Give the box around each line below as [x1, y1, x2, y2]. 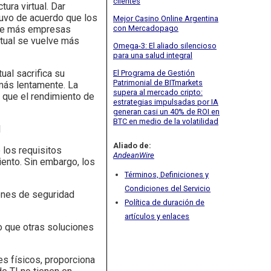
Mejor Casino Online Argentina [113, 13, 218, 23]
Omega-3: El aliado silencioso [113, 41, 217, 50]
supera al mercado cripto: [113, 87, 203, 97]
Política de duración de [125, 198, 205, 207]
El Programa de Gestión [113, 68, 195, 77]
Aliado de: [113, 140, 151, 150]
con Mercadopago [113, 23, 178, 33]
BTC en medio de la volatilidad [113, 116, 218, 126]
